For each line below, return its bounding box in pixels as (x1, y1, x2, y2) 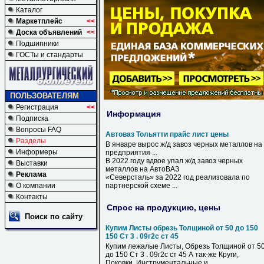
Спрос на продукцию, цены (107, 202, 220, 212)
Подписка (16, 114, 48, 123)
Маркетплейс (16, 17, 62, 25)
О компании (16, 181, 55, 190)
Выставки (16, 159, 48, 167)
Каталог (16, 6, 42, 14)
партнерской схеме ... (105, 181, 177, 190)
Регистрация (16, 103, 58, 111)
